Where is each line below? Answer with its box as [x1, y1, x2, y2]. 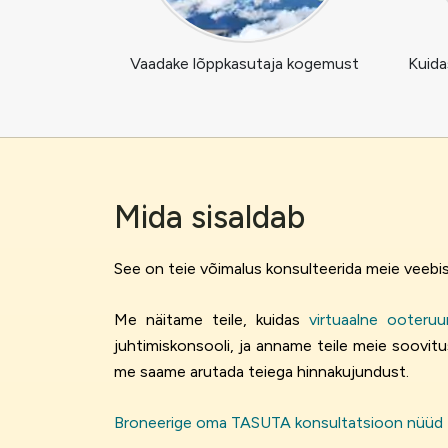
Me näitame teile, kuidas [114, 310, 310, 329]
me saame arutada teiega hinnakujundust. [114, 362, 409, 381]
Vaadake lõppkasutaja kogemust [130, 54, 359, 73]
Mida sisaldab [114, 198, 305, 236]
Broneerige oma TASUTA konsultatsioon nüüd [114, 413, 443, 432]
